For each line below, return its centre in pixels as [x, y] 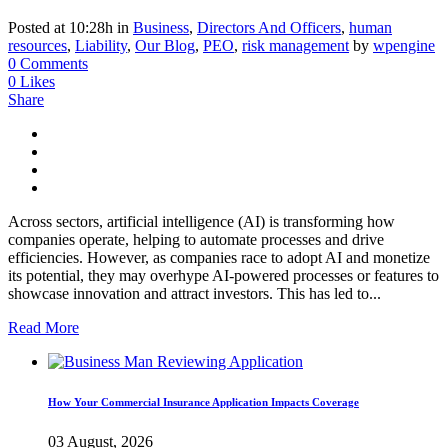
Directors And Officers [269, 28]
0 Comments [48, 64]
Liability [101, 46]
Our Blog [165, 46]
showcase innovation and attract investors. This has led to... [194, 294]
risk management [295, 46]
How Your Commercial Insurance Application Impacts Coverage [203, 402]
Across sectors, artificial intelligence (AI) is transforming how [201, 222]
